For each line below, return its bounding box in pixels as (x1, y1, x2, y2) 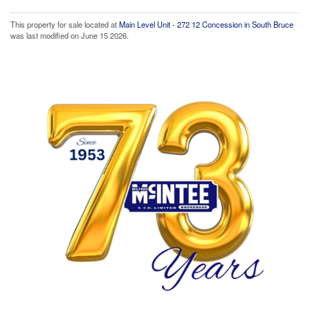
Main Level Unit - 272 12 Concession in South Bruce (119, 18, 293, 30)
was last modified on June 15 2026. (10, 29, 129, 41)
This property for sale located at (10, 18, 119, 30)
